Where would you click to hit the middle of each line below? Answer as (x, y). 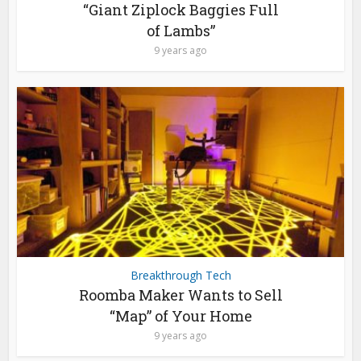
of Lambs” (180, 30)
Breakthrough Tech (180, 275)
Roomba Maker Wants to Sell (180, 295)
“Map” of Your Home (180, 315)
